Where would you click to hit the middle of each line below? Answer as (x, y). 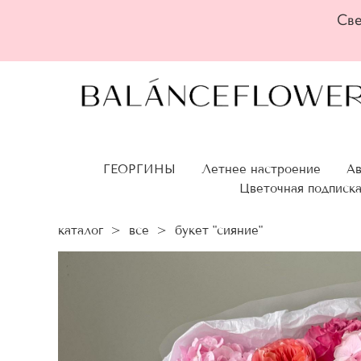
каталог (81, 231)
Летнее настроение (261, 170)
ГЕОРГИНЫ (139, 170)
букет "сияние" (219, 231)
